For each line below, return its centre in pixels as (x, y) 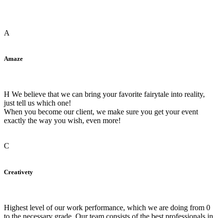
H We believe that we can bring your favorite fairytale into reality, (104, 94)
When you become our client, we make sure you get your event (101, 112)
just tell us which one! (37, 103)
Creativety (18, 172)
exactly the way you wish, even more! (62, 121)
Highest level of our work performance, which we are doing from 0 (107, 207)
